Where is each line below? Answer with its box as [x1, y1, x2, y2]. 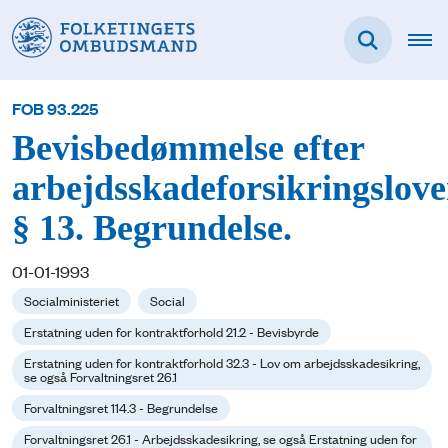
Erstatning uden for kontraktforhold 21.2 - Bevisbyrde [24, 322, 319, 341]
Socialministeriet [24, 291, 119, 310]
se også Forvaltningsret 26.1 [24, 367, 177, 386]
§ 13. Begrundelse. [12, 209, 292, 249]
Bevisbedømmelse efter [12, 129, 364, 169]
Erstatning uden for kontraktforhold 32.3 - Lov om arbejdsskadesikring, [24, 353, 420, 372]
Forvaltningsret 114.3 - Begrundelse [24, 398, 218, 417]
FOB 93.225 [12, 97, 98, 120]
